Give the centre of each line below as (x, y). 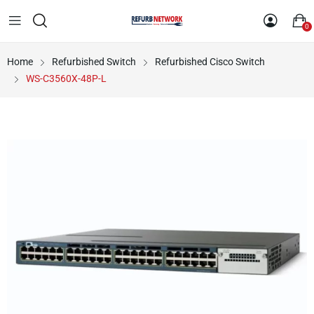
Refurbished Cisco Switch (210, 62)
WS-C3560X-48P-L (66, 78)
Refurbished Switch (94, 62)
